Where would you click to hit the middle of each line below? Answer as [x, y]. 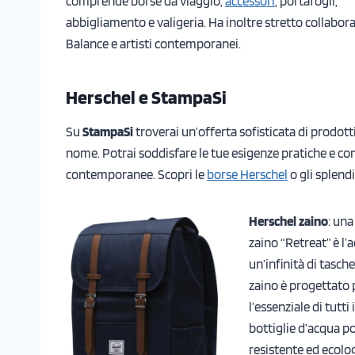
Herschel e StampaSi [146, 97]
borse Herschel [247, 174]
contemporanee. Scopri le [136, 174]
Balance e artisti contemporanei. [153, 43]
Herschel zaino [288, 221]
